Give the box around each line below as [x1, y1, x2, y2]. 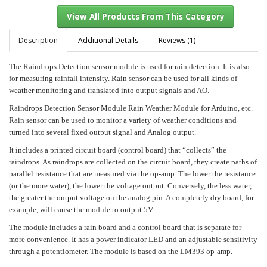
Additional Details [78, 35, 138, 45]
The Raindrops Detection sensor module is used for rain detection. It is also [9, 61, 250, 71]
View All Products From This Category [73, 72, 250, 85]
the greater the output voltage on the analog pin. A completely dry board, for [9, 193, 254, 202]
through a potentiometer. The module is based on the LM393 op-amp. [9, 246, 232, 256]
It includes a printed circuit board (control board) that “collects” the [9, 145, 226, 154]
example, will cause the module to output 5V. [9, 204, 154, 214]
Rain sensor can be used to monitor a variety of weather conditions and [9, 115, 237, 125]
